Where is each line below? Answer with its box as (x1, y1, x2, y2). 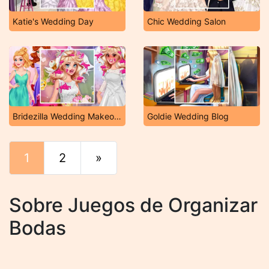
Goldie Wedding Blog (147, 111, 229, 121)
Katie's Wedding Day (13, 16, 94, 26)
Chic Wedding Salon (147, 16, 226, 26)
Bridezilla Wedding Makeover (114, 111, 121, 121)
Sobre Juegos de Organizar (9, 193, 258, 217)
